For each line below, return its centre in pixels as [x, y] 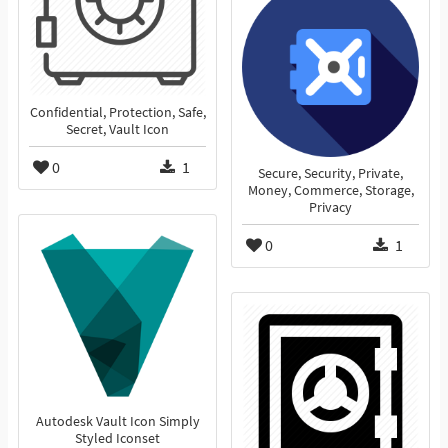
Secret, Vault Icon [117, 130]
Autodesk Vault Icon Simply [117, 422]
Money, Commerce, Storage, [330, 191]
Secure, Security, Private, [330, 174]
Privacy [330, 208]
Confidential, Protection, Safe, [117, 113]
